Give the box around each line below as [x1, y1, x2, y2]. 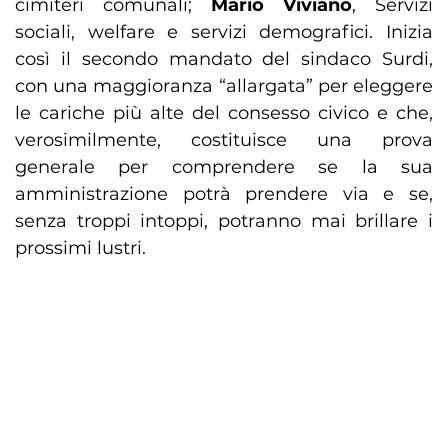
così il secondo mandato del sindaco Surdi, [15, 48, 433, 71]
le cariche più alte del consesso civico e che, [15, 102, 433, 125]
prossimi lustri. [15, 237, 146, 260]
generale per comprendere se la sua [15, 156, 433, 179]
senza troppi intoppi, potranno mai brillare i [15, 210, 433, 233]
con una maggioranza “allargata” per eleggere [15, 75, 433, 98]
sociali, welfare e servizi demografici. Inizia [15, 21, 433, 44]
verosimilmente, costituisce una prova [15, 129, 433, 152]
